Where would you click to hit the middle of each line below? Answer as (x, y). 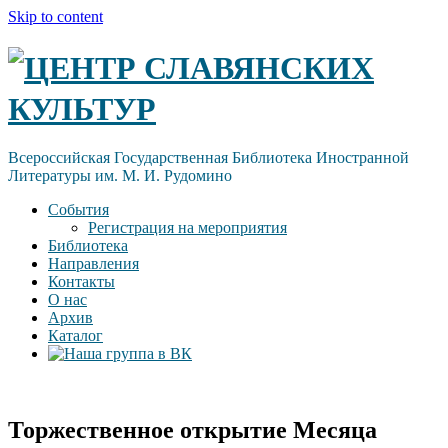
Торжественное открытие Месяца (192, 430)
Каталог (75, 336)
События (78, 210)
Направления (93, 264)
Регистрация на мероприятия (187, 228)
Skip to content (55, 16)
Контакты (81, 282)
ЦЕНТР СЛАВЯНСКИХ (199, 68)
